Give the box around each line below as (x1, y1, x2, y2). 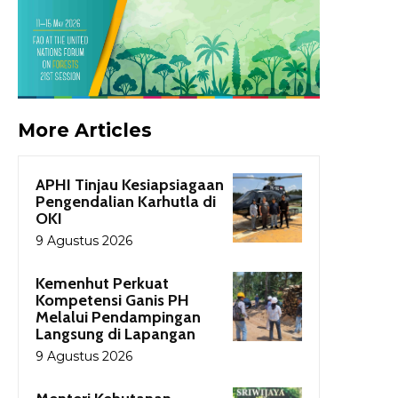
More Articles (18, 118, 152, 141)
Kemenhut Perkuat (36, 273, 169, 293)
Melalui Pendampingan (36, 306, 201, 327)
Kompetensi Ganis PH (36, 290, 189, 310)
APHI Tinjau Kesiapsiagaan (36, 174, 224, 195)
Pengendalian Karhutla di (36, 191, 216, 211)
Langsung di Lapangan (36, 323, 195, 344)
